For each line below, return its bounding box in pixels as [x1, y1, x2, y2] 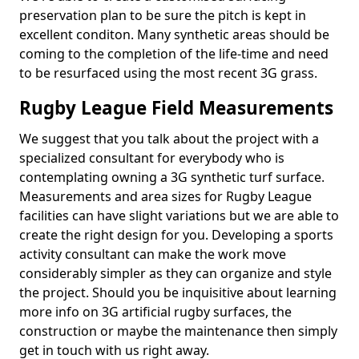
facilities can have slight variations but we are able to [19, 207, 339, 224]
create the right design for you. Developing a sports [19, 226, 333, 244]
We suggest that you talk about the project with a [19, 130, 319, 147]
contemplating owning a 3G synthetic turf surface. [19, 168, 325, 186]
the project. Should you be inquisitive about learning [19, 284, 337, 301]
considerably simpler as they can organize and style [19, 264, 332, 282]
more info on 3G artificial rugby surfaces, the [19, 303, 292, 321]
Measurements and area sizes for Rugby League [19, 188, 312, 205]
